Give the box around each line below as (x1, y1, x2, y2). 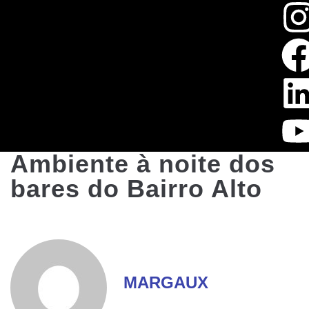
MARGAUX (123, 272, 208, 292)
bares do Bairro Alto (10, 175, 262, 203)
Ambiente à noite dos (10, 150, 275, 178)
